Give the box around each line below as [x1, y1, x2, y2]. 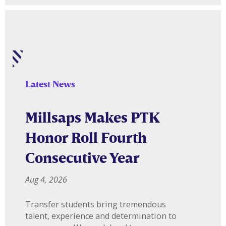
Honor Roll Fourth [25, 128, 147, 146]
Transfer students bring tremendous [25, 198, 166, 210]
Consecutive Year [25, 148, 140, 166]
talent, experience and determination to [25, 210, 177, 221]
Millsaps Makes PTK [25, 108, 159, 126]
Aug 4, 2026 [25, 174, 67, 185]
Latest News [25, 78, 75, 90]
